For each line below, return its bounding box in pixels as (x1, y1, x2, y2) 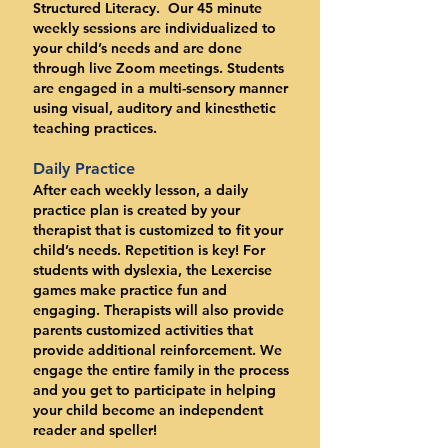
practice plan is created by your (33, 201, 240, 219)
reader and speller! (33, 421, 161, 439)
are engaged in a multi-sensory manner (33, 79, 288, 97)
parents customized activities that (33, 321, 253, 339)
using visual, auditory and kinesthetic (33, 99, 276, 117)
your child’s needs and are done (33, 39, 242, 57)
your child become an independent (33, 401, 263, 419)
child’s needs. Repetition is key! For (33, 241, 265, 259)
